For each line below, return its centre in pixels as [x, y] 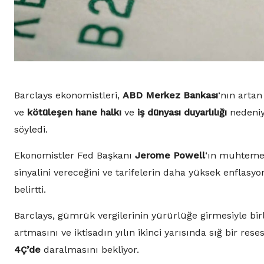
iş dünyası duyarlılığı [182, 113]
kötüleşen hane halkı [74, 113]
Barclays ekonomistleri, [68, 95]
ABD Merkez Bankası [170, 95]
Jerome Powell [170, 156]
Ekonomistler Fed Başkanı [75, 156]
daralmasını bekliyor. [90, 250]
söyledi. [31, 130]
